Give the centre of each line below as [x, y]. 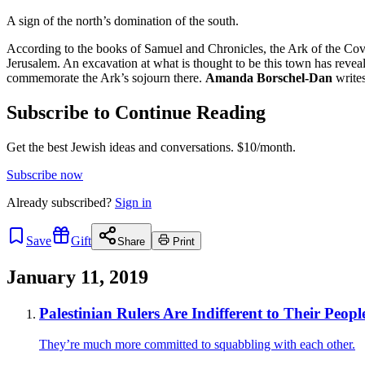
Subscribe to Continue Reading [136, 112]
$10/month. [265, 147]
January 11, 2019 [77, 277]
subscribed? [81, 202]
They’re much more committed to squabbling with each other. [197, 345]
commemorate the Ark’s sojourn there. [106, 77]
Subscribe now [45, 174]
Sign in [133, 202]
